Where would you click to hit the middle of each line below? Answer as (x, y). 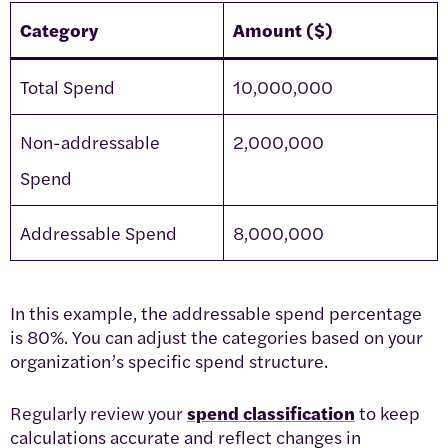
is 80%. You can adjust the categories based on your (216, 336)
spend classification (271, 412)
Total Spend (67, 86)
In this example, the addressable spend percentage (216, 312)
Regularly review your (98, 412)
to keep (387, 412)
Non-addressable (90, 141)
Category (59, 29)
